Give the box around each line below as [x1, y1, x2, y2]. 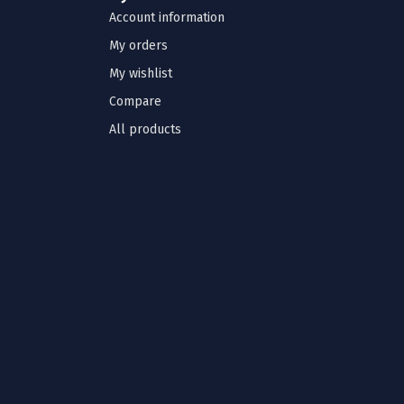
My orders [109, 37, 168, 53]
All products [109, 121, 181, 137]
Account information [109, 9, 225, 25]
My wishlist [109, 65, 172, 81]
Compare [109, 93, 161, 109]
